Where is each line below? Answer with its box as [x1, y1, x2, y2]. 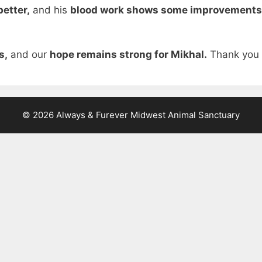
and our [8, 48, 50, 60]
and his [30, 4, 70, 16]
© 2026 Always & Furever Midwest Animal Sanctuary [22, 109, 240, 120]
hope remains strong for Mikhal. [50, 48, 207, 60]
